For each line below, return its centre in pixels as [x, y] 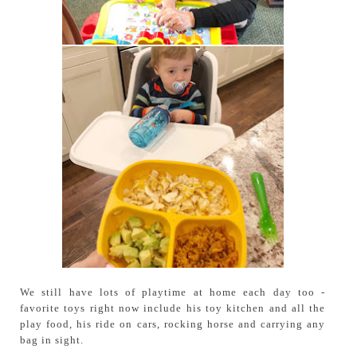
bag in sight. [52, 340]
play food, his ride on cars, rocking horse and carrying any [173, 324]
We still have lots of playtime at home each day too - [173, 292]
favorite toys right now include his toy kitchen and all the [173, 308]
